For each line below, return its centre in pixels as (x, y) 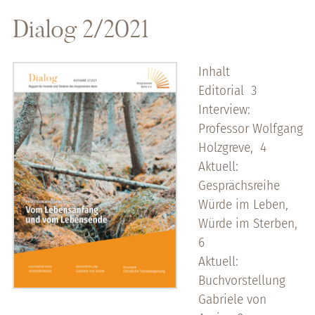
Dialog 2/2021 (81, 29)
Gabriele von (232, 300)
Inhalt (214, 72)
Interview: (224, 110)
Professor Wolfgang (250, 129)
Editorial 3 (227, 91)
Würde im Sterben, (247, 224)
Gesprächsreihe (239, 186)
